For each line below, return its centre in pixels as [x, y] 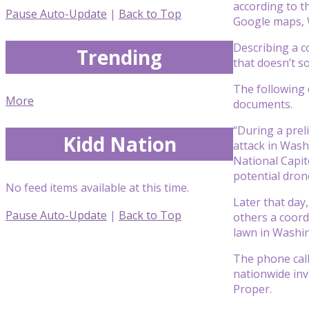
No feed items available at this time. [97, 187]
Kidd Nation [119, 144]
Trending [119, 57]
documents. [263, 104]
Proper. [252, 289]
